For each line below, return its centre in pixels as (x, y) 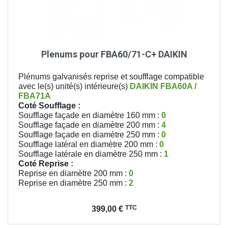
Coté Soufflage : (49, 105)
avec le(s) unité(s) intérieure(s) (74, 86)
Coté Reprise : (46, 163)
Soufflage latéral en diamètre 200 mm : (89, 144)
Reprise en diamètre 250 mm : (74, 183)
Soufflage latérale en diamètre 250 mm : (91, 154)
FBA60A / (178, 86)
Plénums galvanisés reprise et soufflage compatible (111, 76)
